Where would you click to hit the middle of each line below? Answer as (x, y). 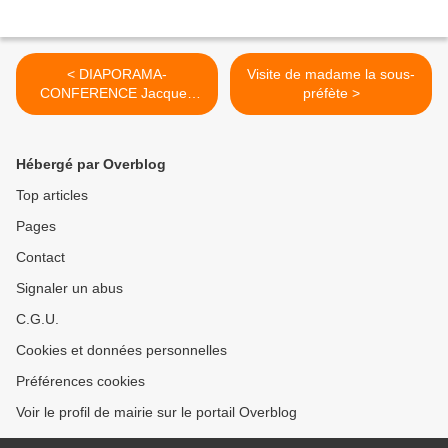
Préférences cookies (80, 381)
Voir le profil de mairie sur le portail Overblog (156, 412)
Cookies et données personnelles (121, 350)
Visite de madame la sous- (331, 74)
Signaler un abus (69, 288)
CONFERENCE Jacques (117, 93)
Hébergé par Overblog (91, 164)
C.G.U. (37, 319)
